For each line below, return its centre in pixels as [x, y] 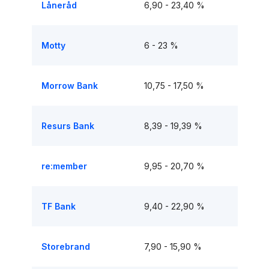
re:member [64, 166]
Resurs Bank [68, 126]
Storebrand [65, 246]
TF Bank [58, 206]
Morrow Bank [69, 86]
